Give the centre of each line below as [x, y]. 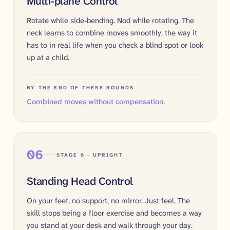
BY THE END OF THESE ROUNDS [81, 87]
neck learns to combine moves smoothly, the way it [112, 33]
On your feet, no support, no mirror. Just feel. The [108, 200]
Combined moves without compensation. [96, 102]
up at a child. [48, 57]
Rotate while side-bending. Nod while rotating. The [110, 20]
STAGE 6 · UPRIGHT [90, 155]
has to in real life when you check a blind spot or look [115, 45]
